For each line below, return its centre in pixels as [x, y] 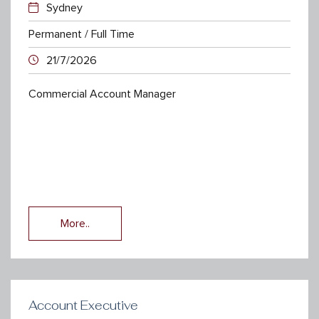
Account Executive [83, 305]
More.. [75, 223]
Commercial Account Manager [102, 94]
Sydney [64, 7]
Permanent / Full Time [82, 34]
